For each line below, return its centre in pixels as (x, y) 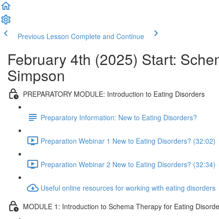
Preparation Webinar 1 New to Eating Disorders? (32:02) (128, 141)
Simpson (36, 75)
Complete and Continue (108, 36)
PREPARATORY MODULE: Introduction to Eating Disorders (114, 94)
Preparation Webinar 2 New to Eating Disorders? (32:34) (128, 164)
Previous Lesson (43, 36)
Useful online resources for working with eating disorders (128, 187)
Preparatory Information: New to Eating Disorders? (119, 117)
